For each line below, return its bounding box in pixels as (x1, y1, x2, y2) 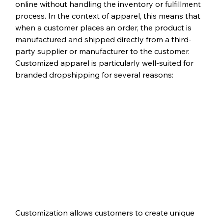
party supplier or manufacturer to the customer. (15, 46, 192, 56)
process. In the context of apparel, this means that (15, 10, 202, 21)
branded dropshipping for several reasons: (15, 69, 173, 80)
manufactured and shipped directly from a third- (15, 34, 192, 44)
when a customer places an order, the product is (15, 22, 193, 32)
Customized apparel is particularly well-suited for (15, 57, 195, 68)
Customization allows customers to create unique (15, 208, 196, 218)
